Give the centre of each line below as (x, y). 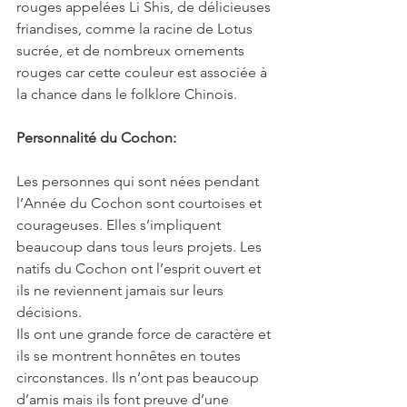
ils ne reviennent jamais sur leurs (122, 290)
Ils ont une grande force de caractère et (145, 333)
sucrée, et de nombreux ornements (132, 50)
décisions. (49, 312)
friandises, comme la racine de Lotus (136, 28)
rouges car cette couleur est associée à (144, 72)
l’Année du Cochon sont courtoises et (141, 203)
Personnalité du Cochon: (96, 137)
